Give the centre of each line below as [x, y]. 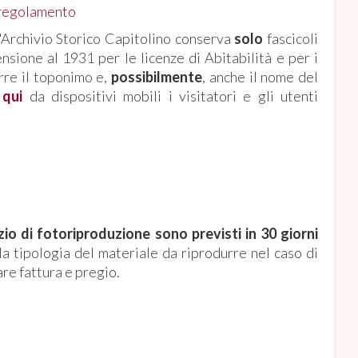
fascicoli [290, 38]
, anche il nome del [260, 76]
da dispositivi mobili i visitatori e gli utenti [174, 95]
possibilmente [157, 76]
